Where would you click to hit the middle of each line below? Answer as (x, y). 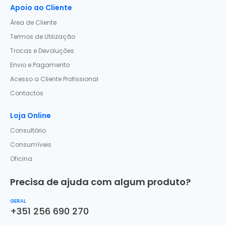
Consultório (28, 130)
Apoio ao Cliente (41, 8)
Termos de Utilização (43, 37)
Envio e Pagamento (40, 65)
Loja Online (31, 116)
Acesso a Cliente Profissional (54, 79)
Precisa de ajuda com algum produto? (101, 182)
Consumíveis (31, 145)
